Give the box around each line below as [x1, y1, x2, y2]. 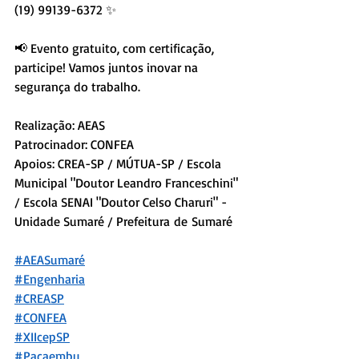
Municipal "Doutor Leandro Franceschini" [14, 174, 241, 191]
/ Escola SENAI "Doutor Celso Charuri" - [14, 193, 230, 210]
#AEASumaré [14, 251, 85, 268]
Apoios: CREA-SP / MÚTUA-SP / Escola [14, 155, 224, 171]
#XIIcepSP [14, 328, 70, 345]
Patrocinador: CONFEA [14, 135, 134, 152]
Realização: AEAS [14, 116, 105, 133]
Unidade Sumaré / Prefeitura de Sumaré [14, 212, 232, 229]
